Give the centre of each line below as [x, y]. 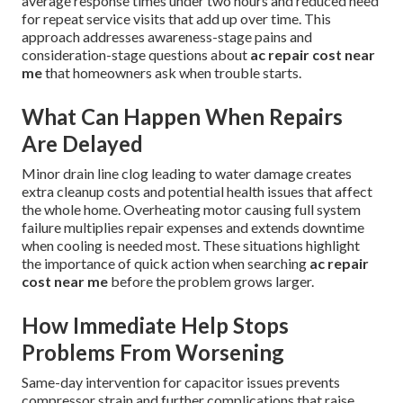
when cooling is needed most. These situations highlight [191, 245]
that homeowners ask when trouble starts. [172, 72]
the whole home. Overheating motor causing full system [191, 209]
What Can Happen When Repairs [182, 116]
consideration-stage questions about [136, 54]
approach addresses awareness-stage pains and [167, 36]
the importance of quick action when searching [166, 263]
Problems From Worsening [153, 352]
